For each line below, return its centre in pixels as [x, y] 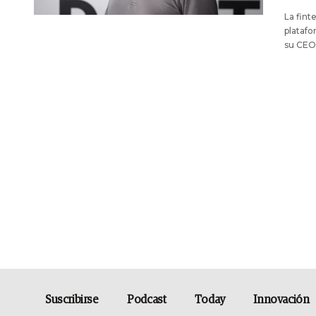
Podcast [147, 300]
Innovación [281, 300]
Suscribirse [72, 300]
